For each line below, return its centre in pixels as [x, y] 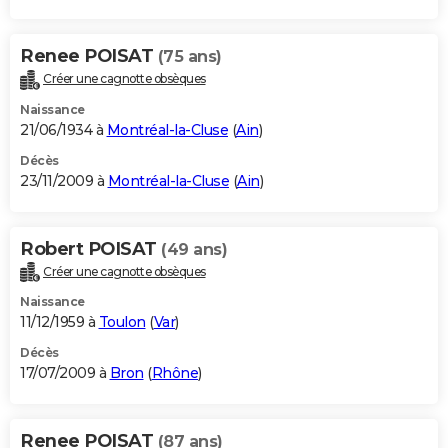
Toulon [122, 322]
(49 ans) [194, 249]
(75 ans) [189, 56]
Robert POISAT [90, 248]
